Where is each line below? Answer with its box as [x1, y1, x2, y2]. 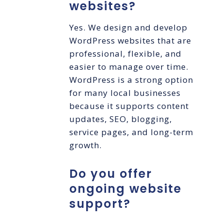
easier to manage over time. [69, 61, 188, 73]
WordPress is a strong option [69, 74, 193, 86]
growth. [69, 139, 102, 151]
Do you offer [69, 166, 152, 182]
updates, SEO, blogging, [69, 113, 172, 125]
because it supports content [69, 100, 189, 112]
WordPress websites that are [69, 35, 191, 46]
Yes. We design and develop [69, 22, 187, 33]
